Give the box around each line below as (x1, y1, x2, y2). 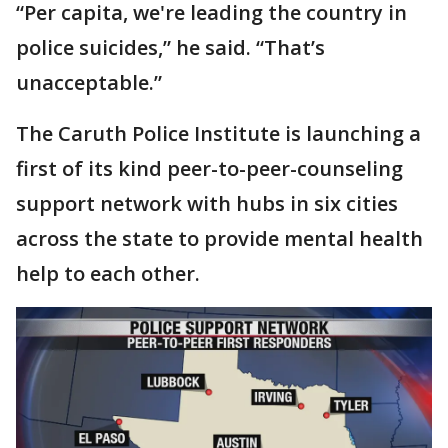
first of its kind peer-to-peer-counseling (16, 155, 403, 182)
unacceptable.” (16, 69, 162, 96)
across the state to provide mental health (16, 225, 423, 252)
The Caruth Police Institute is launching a (16, 120, 421, 147)
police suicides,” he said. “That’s (16, 34, 325, 61)
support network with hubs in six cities (16, 190, 398, 217)
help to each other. (16, 260, 200, 287)
